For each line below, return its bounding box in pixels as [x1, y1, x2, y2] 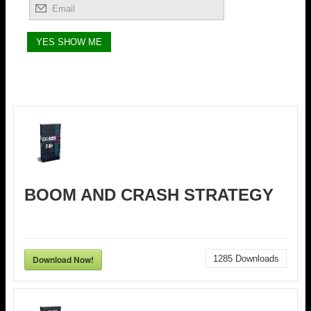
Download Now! [33, 253, 94, 266]
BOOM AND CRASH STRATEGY [24, 185, 274, 204]
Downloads [233, 253, 279, 264]
